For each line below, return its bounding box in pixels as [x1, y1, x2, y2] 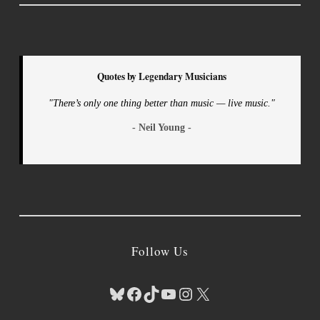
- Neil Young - [131, 121, 191, 134]
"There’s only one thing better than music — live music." [48, 97, 275, 109]
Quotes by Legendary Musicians [96, 69, 226, 84]
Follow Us [131, 243, 189, 260]
